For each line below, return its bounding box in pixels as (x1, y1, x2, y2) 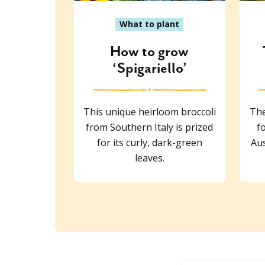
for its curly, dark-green (96, 135, 202, 149)
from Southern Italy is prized (86, 120, 214, 134)
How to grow (110, 43, 189, 60)
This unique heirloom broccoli (83, 105, 216, 118)
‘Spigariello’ (112, 60, 187, 77)
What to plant (119, 18, 180, 30)
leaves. (134, 151, 164, 164)
